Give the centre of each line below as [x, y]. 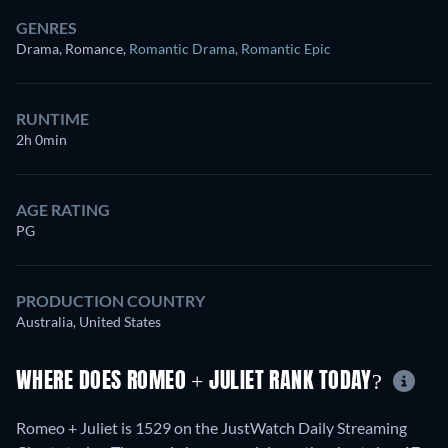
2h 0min [41, 139]
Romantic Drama [182, 48]
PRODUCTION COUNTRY [110, 300]
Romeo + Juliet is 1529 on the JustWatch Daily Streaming [211, 428]
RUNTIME [52, 118]
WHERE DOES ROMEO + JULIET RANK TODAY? [202, 381]
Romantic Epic [286, 48]
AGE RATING [63, 209]
